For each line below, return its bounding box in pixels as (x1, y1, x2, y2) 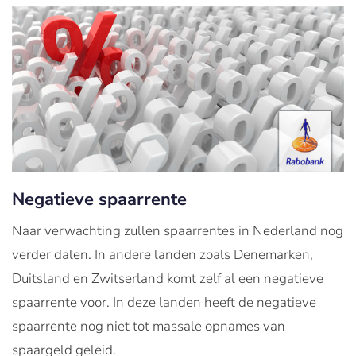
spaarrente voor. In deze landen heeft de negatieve (12, 292, 316, 311)
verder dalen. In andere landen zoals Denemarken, (12, 245, 313, 264)
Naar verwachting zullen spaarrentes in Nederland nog (12, 221, 343, 240)
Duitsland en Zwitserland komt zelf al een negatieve (12, 269, 323, 288)
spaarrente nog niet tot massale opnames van (12, 316, 285, 335)
